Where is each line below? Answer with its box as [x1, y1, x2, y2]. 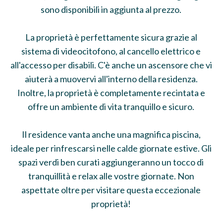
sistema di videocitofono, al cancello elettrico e [21, 46, 201, 56]
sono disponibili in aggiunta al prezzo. [41, 4, 181, 15]
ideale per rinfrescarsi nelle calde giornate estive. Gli [10, 143, 212, 154]
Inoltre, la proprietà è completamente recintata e [17, 87, 205, 98]
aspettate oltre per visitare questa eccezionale [21, 184, 201, 195]
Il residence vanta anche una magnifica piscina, [21, 129, 201, 140]
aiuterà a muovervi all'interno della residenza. [24, 73, 198, 84]
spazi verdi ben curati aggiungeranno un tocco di [18, 157, 204, 167]
